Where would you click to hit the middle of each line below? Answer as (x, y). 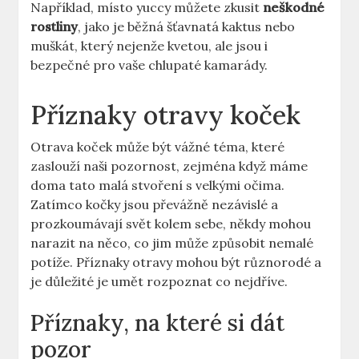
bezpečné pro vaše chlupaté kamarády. (149, 65)
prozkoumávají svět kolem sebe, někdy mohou (171, 224)
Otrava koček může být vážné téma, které (158, 147)
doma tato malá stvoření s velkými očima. (158, 186)
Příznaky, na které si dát (158, 323)
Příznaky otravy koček (166, 115)
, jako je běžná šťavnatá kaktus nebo (187, 27)
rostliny (54, 27)
